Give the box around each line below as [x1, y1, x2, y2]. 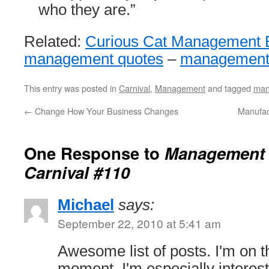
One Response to [24, 141, 165, 165]
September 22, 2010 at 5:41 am [58, 215, 221, 231]
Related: [24, 33, 85, 50]
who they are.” [38, 1, 136, 18]
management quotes [24, 50, 163, 67]
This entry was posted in [24, 82, 119, 94]
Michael [58, 196, 114, 213]
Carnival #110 [24, 160, 130, 184]
